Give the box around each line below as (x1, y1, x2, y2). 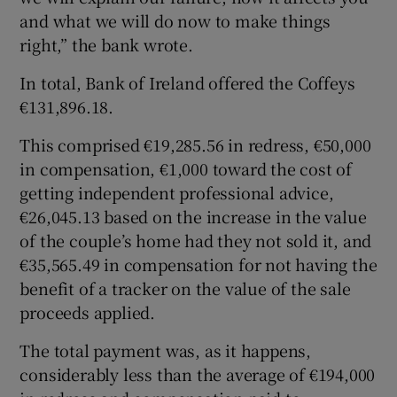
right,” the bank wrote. (19, 32, 193, 56)
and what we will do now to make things (19, 8, 331, 32)
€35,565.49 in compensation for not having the (19, 252, 378, 276)
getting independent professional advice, (19, 180, 334, 204)
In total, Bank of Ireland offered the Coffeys (19, 70, 355, 94)
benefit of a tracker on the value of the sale (19, 276, 351, 300)
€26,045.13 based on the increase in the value (19, 204, 367, 228)
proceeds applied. (19, 300, 156, 323)
